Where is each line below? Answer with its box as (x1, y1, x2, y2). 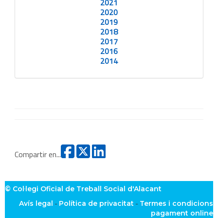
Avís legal (19, 199, 53, 208)
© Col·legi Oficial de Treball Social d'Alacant (5, 184, 162, 194)
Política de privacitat (59, 199, 134, 208)
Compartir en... (15, 148, 61, 161)
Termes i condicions (140, 199, 213, 208)
